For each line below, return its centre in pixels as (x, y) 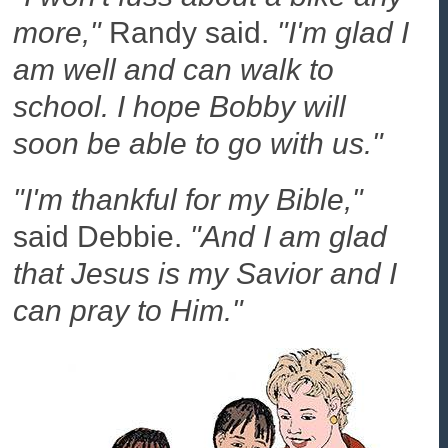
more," (57, 33)
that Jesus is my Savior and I (205, 273)
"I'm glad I (343, 33)
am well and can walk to (174, 70)
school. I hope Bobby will (180, 107)
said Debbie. (102, 236)
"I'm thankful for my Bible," (188, 199)
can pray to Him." (128, 310)
